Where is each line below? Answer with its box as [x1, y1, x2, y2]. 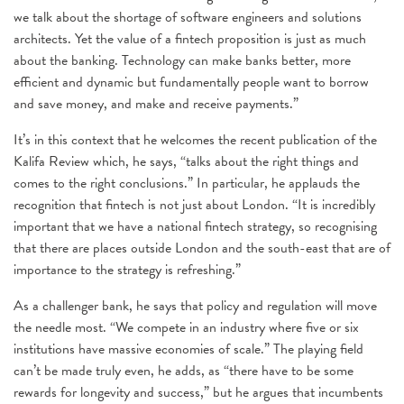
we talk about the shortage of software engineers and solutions [14, 6, 362, 28]
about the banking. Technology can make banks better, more [14, 50, 351, 71]
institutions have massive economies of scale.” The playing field [14, 338, 363, 360]
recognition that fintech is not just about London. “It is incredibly [14, 194, 375, 216]
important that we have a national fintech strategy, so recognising [14, 216, 377, 237]
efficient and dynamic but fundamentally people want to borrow [14, 71, 369, 93]
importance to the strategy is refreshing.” [14, 259, 241, 280]
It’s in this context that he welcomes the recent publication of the [14, 129, 377, 151]
